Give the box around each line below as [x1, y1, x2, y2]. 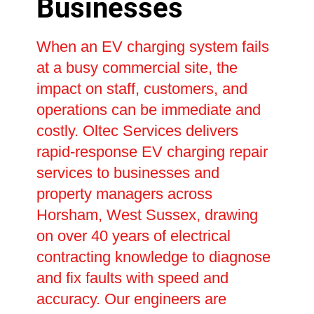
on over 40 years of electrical [36, 226, 231, 245]
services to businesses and [36, 163, 219, 182]
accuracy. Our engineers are [36, 289, 226, 308]
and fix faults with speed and [36, 268, 228, 287]
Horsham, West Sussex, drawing [36, 205, 258, 224]
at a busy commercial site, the [36, 58, 238, 76]
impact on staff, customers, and [36, 79, 247, 97]
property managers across [36, 184, 212, 203]
